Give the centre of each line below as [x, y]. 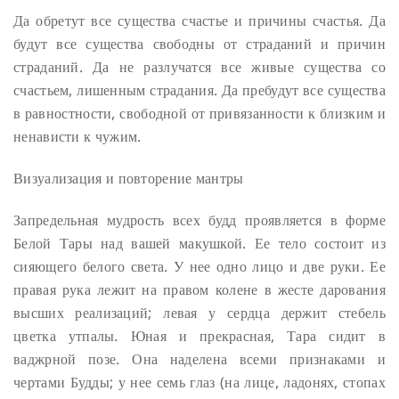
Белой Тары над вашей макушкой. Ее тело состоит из [199, 243]
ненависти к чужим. [77, 137]
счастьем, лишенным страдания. [116, 90]
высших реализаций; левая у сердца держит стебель [199, 312]
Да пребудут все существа [302, 90]
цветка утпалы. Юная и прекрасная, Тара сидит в [199, 335]
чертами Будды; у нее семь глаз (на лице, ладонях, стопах [199, 382]
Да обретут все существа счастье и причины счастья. [188, 21]
